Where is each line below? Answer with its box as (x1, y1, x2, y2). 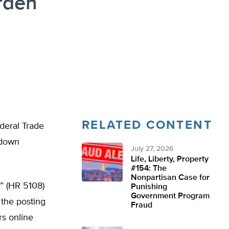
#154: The (131, 165, 167, 173)
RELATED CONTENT (82, 119, 212, 131)
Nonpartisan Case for (131, 174, 210, 182)
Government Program (131, 192, 210, 200)
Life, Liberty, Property (131, 155, 209, 164)
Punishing (131, 183, 167, 191)
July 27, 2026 (131, 145, 173, 152)
